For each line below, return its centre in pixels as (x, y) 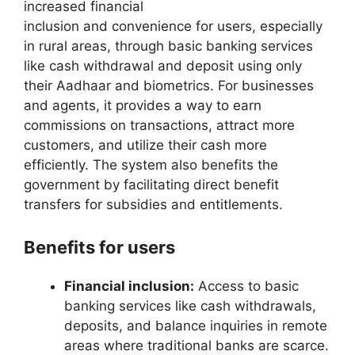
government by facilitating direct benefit (151, 184)
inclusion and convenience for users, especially (173, 26)
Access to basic (246, 286)
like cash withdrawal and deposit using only (163, 65)
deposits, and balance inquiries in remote (196, 326)
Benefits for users (99, 248)
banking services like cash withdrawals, (190, 306)
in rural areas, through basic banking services (168, 46)
